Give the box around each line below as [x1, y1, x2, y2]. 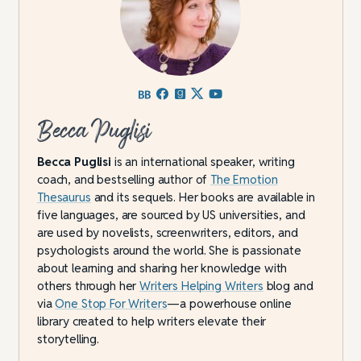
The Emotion [210, 172, 278, 188]
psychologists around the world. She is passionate [37, 243, 301, 259]
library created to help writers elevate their [37, 313, 267, 330]
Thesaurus [37, 189, 91, 205]
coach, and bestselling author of [37, 172, 211, 188]
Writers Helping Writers [139, 278, 263, 294]
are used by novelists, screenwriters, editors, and [37, 225, 298, 241]
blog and [263, 278, 313, 294]
